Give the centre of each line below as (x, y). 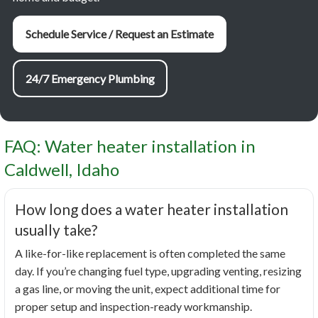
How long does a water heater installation (152, 209)
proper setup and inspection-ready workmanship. (133, 307)
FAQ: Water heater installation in (130, 146)
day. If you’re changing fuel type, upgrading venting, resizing (158, 271)
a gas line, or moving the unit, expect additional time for (148, 289)
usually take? (56, 230)
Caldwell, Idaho (62, 170)
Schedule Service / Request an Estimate (120, 34)
